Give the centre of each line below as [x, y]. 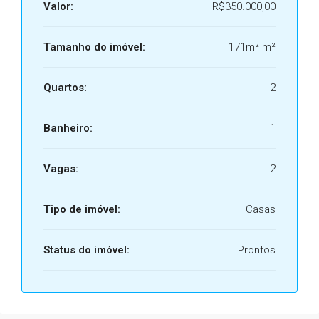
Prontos [257, 250]
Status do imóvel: [87, 250]
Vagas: [61, 169]
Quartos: [65, 88]
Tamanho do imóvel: [94, 47]
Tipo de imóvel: [82, 209]
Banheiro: [68, 128]
